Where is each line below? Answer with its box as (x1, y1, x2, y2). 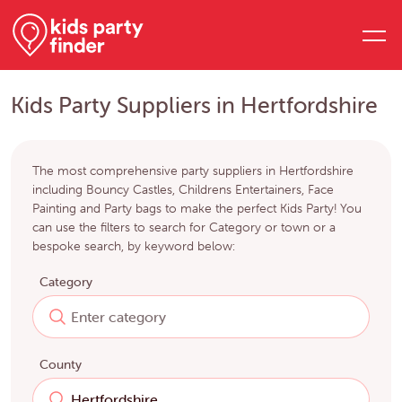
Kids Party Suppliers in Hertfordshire (11, 92, 378, 119)
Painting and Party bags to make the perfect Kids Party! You (32, 200, 362, 217)
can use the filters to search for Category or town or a (32, 219, 336, 236)
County (39, 356, 82, 373)
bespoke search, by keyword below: (32, 238, 235, 255)
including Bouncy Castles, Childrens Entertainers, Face (32, 181, 334, 198)
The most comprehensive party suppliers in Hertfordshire (32, 162, 354, 179)
